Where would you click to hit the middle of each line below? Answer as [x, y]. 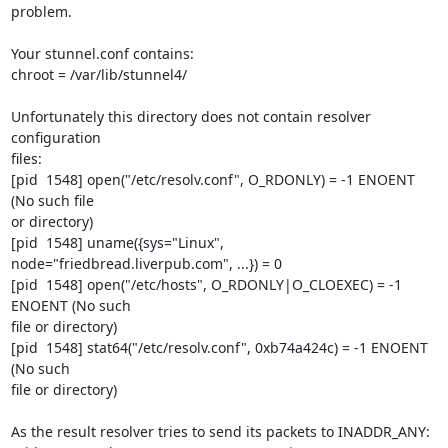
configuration [55, 137]
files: [26, 158]
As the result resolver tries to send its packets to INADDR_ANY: [220, 431]
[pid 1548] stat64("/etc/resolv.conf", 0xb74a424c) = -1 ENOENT [219, 347]
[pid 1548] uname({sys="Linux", [117, 242]
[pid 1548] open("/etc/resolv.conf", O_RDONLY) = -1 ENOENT [212, 179]
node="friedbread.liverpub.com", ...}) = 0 [146, 263]
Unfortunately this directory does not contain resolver [190, 116]
